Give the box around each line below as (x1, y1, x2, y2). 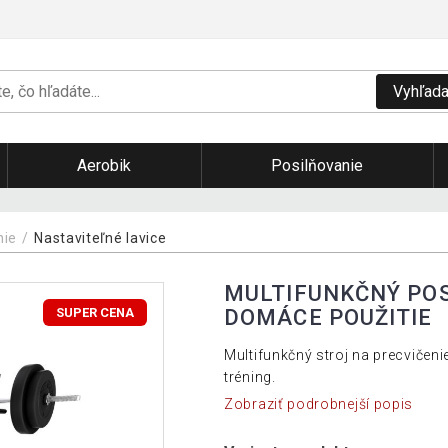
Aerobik (76, 156, 131, 176)
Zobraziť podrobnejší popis (224, 396, 414, 413)
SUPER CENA (56, 304, 135, 320)
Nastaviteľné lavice (34, 229, 167, 246)
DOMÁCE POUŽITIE (224, 304, 433, 330)
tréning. (224, 368, 276, 385)
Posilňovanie (271, 156, 364, 176)
